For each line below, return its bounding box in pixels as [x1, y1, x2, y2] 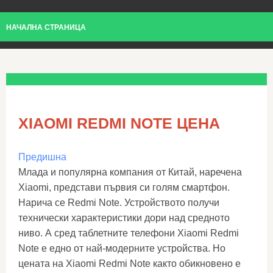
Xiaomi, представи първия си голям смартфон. [18, 182, 230, 193]
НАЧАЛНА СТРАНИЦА [6, 23, 86, 32]
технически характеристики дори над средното [18, 213, 230, 223]
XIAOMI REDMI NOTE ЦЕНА [18, 115, 220, 132]
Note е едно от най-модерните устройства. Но [18, 243, 225, 253]
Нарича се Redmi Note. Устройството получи [18, 197, 219, 208]
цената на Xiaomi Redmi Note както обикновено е [18, 258, 241, 269]
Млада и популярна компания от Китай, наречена [18, 167, 242, 177]
